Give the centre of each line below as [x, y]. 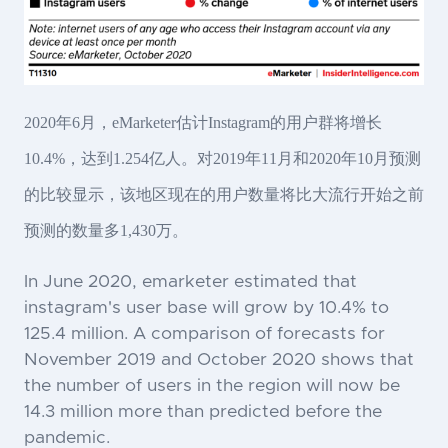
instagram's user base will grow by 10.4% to [206, 307]
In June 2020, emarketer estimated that [190, 281]
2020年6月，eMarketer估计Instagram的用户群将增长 [203, 122]
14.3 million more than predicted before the [203, 411]
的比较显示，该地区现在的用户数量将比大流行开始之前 [224, 194]
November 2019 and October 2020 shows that [219, 359]
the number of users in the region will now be [212, 385]
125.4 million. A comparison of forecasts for [204, 333]
